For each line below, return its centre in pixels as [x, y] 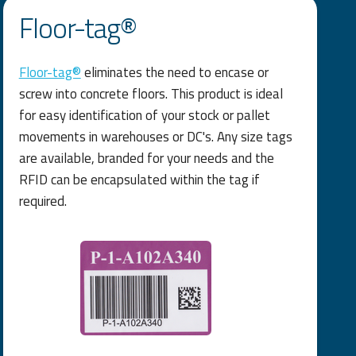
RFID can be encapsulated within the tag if [139, 179]
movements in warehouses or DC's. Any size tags [155, 136]
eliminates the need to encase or [174, 72]
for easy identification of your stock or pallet [144, 115]
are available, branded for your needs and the [146, 158]
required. [43, 201]
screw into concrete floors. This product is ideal [151, 93]
